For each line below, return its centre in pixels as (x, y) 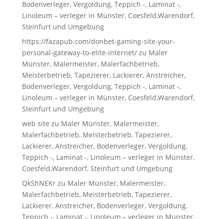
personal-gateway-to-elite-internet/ (79, 52)
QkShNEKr (39, 183)
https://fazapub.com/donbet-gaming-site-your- (98, 41)
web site (35, 123)
